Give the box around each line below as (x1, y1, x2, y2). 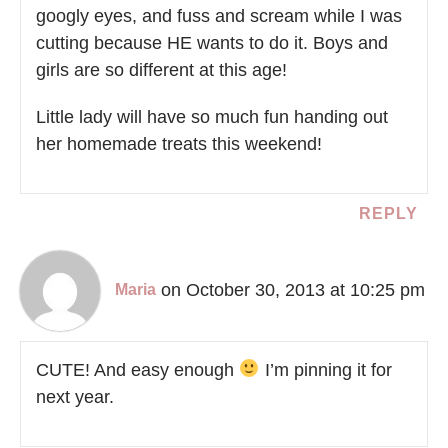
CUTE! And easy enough (36, 359, 239, 380)
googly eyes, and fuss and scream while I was (36, 5, 402, 26)
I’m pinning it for (259, 359, 392, 380)
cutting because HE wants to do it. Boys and (36, 32, 388, 53)
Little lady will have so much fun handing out (36, 106, 388, 127)
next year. (36, 386, 114, 407)
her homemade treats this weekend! (36, 133, 322, 154)
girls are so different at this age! (36, 59, 287, 80)
